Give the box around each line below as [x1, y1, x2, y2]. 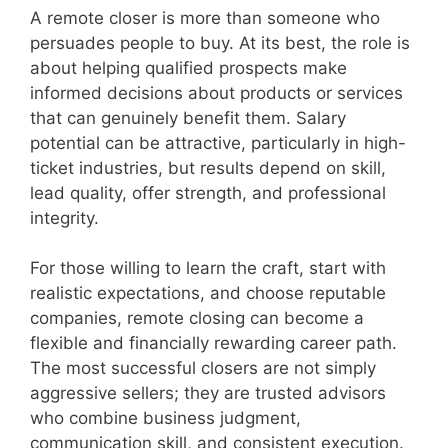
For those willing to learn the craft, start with [30, 258, 386, 279]
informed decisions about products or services [30, 82, 403, 103]
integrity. [30, 207, 99, 228]
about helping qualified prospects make [30, 57, 347, 78]
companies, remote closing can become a [30, 308, 364, 329]
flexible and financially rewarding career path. [30, 333, 397, 354]
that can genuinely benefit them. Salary [30, 107, 346, 128]
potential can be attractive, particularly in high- [30, 132, 406, 153]
